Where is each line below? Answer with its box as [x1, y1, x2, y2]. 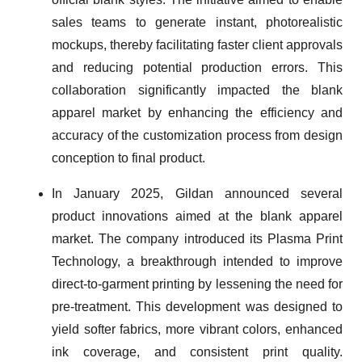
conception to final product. [52, 151, 205, 165]
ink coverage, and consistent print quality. [52, 345, 343, 359]
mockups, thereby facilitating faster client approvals [52, 38, 343, 52]
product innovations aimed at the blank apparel [52, 209, 343, 223]
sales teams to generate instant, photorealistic [52, 15, 343, 29]
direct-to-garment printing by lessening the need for [52, 277, 343, 291]
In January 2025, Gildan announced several [52, 187, 343, 200]
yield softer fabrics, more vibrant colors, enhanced [52, 322, 343, 336]
